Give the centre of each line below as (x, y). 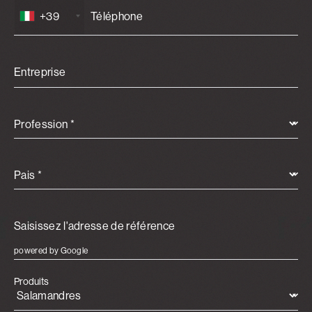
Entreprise (40, 72)
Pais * (28, 175)
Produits (31, 282)
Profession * (44, 124)
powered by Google (51, 251)
